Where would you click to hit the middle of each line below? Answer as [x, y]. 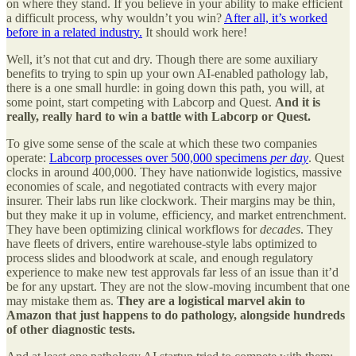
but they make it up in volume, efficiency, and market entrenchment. [176, 215]
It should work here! [195, 33]
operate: [28, 158]
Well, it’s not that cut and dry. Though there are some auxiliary [162, 60]
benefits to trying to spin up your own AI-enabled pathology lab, [167, 74]
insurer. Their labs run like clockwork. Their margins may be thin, [171, 201]
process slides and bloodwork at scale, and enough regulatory [160, 258]
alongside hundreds [292, 315]
